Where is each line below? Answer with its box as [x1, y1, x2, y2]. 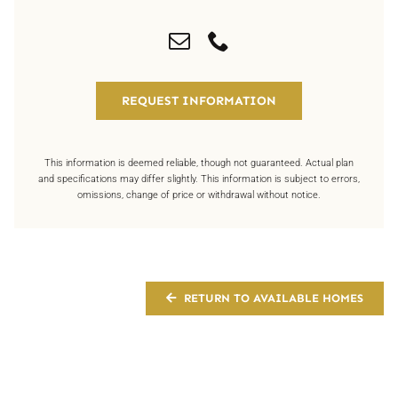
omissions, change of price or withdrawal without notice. [77, 188, 321, 201]
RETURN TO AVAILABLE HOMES [184, 291, 364, 305]
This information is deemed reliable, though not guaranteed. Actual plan [44, 156, 354, 169]
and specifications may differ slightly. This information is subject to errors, [38, 172, 360, 185]
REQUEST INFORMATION [122, 92, 276, 108]
